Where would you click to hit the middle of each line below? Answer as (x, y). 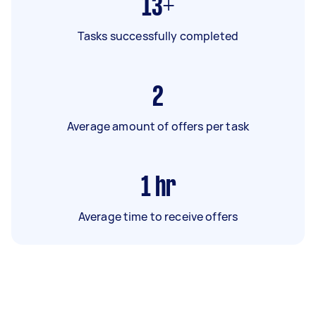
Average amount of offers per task (158, 126)
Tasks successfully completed (158, 36)
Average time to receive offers (158, 216)
